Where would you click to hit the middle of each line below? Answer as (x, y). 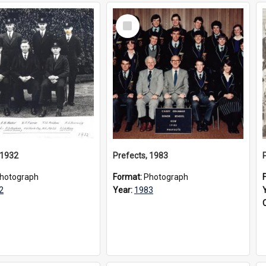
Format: (128, 177)
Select (131, 19)
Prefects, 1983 (140, 156)
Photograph (166, 177)
